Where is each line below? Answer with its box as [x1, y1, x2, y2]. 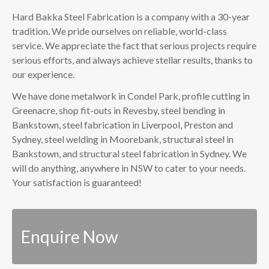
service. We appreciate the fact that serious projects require [12, 39, 256, 51]
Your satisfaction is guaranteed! [12, 176, 142, 188]
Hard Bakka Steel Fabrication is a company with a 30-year [12, 10, 250, 22]
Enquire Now [21, 226, 118, 247]
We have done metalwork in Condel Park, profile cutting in [12, 89, 250, 101]
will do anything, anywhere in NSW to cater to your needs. [12, 162, 246, 174]
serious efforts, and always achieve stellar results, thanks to [12, 53, 253, 65]
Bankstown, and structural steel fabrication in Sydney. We [12, 147, 247, 159]
